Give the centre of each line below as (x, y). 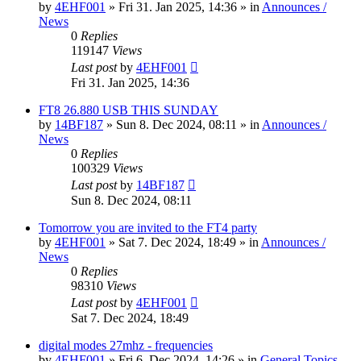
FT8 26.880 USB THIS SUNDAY (129, 110)
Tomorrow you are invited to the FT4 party (148, 228)
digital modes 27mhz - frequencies (126, 346)
